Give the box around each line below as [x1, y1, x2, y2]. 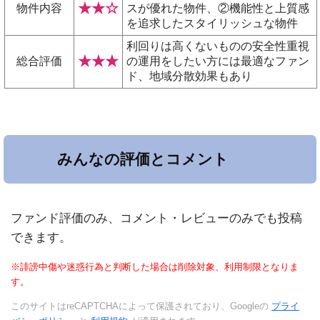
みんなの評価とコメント [57, 151, 229, 168]
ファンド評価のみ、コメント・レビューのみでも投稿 [11, 211, 302, 226]
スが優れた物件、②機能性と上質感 [126, 2, 309, 15]
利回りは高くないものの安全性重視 [126, 40, 309, 53]
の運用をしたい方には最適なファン [126, 55, 309, 68]
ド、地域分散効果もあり [126, 70, 252, 83]
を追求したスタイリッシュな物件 [126, 17, 298, 30]
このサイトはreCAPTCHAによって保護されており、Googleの [11, 301, 271, 312]
